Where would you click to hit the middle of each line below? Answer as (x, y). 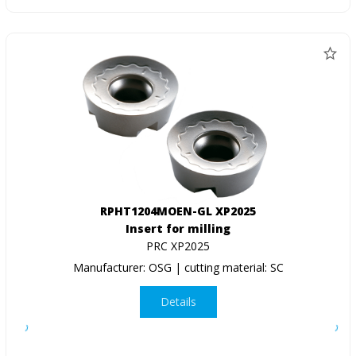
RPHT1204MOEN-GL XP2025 (178, 211)
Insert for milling (178, 228)
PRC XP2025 (178, 246)
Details (178, 302)
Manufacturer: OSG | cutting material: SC (178, 267)
